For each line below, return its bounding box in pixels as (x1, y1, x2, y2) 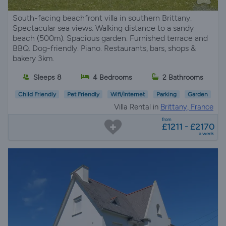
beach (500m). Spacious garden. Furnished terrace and (13, 33, 208, 43)
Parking (156, 91, 177, 98)
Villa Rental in (114, 102, 160, 112)
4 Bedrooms (92, 73, 132, 82)
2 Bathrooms (162, 73, 204, 82)
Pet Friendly (67, 91, 100, 98)
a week (199, 130, 214, 137)
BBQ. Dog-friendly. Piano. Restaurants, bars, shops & (13, 43, 196, 53)
